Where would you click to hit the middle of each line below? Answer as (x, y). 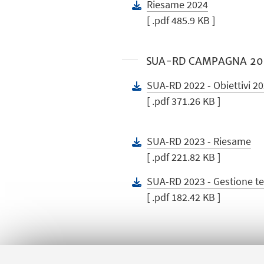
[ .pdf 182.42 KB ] (184, 197)
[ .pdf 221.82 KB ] (184, 157)
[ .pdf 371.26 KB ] (184, 101)
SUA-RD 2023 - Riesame (199, 141)
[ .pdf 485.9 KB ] (181, 20)
